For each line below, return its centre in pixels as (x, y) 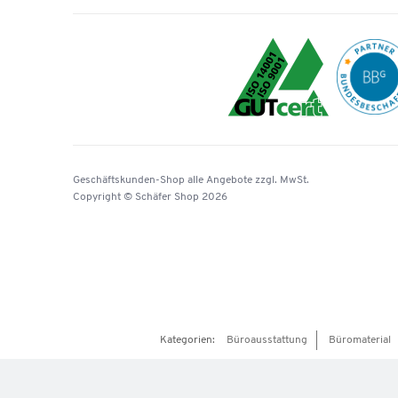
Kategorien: (188, 341)
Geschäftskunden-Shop (129, 181)
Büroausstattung (267, 341)
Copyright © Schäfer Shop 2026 (150, 198)
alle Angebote (220, 181)
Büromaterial (359, 341)
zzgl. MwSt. (282, 181)
